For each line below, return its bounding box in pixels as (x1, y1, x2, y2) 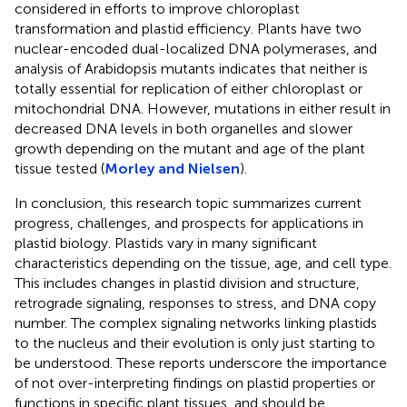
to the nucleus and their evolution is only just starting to (15, 334, 375, 352)
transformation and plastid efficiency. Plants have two (15, 20, 362, 38)
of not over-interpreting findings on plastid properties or (15, 374, 375, 392)
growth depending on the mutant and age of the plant (15, 140, 365, 158)
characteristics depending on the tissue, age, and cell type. (15, 254, 392, 273)
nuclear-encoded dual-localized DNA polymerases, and (15, 40, 377, 58)
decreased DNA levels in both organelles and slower (15, 120, 352, 138)
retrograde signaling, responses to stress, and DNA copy (15, 294, 376, 313)
